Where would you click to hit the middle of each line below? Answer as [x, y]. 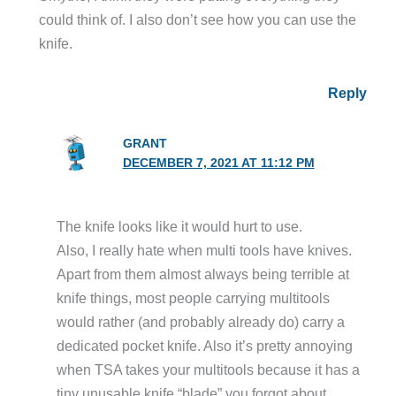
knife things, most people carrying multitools [193, 297]
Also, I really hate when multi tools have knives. [204, 250]
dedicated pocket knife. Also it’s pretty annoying [204, 345]
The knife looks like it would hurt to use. [179, 226]
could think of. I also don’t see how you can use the [198, 20]
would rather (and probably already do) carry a [200, 321]
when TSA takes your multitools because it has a [208, 369]
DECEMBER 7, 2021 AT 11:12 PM [218, 163]
